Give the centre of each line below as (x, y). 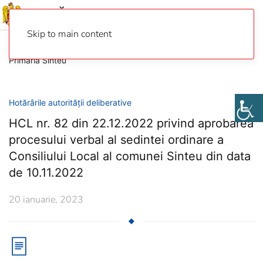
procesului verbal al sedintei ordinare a (116, 140)
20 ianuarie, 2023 (46, 200)
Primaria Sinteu (38, 60)
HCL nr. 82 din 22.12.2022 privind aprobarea (131, 123)
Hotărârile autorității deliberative (70, 102)
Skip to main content (69, 34)
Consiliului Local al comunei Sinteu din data (130, 156)
